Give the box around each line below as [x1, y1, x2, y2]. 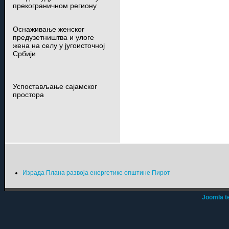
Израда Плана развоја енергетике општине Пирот [22, 169, 171, 176]
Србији [12, 49, 36, 58]
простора [12, 90, 44, 99]
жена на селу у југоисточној [12, 41, 105, 50]
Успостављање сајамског [12, 82, 97, 90]
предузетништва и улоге [12, 33, 94, 41]
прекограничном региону [12, 1, 97, 10]
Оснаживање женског [12, 25, 84, 33]
